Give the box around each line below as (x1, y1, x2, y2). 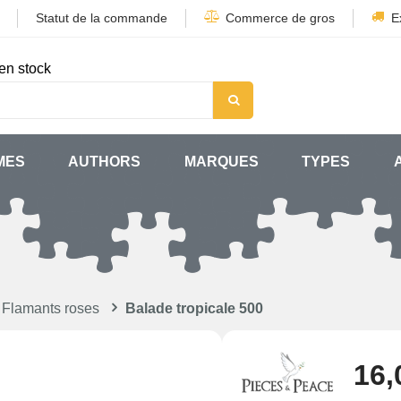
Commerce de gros (226, 11, 335, 25)
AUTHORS (68, 154, 141, 169)
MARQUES (183, 154, 259, 169)
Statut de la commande (36, 11, 167, 25)
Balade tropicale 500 (125, 301, 263, 316)
